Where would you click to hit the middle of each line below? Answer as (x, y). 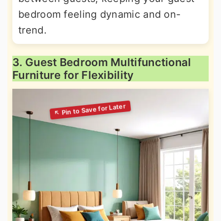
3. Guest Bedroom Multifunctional (102, 62)
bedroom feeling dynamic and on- (100, 15)
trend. (33, 30)
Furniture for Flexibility (73, 75)
